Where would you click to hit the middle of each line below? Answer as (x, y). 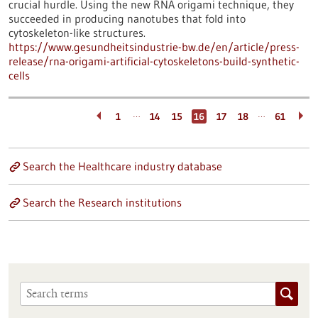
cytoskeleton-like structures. (77, 33)
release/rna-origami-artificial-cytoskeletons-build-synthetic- (154, 61)
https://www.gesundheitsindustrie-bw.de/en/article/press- (154, 47)
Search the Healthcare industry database (122, 166)
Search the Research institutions (102, 202)
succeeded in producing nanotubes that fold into (127, 18)
